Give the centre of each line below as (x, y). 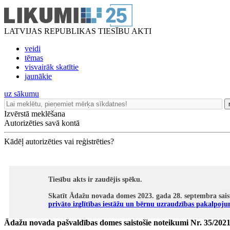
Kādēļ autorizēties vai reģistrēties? (59, 141)
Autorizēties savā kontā (42, 123)
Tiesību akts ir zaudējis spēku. (95, 179)
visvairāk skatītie (52, 67)
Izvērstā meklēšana (35, 114)
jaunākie (38, 76)
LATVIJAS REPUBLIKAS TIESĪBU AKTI (78, 31)
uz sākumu (22, 94)
